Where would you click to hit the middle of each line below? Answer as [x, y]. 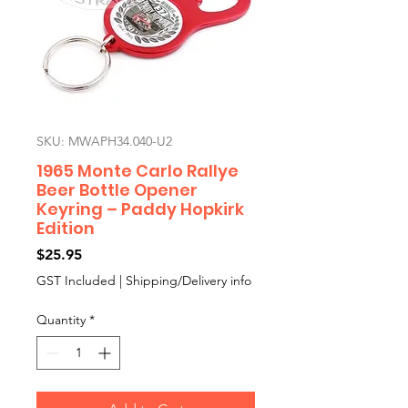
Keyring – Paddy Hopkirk [140, 209]
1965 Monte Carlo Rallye [138, 171]
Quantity [61, 320]
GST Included [76, 280]
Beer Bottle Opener [117, 190]
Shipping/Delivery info [189, 280]
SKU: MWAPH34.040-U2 [104, 141]
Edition [66, 228]
